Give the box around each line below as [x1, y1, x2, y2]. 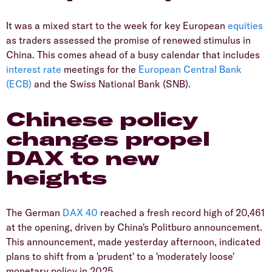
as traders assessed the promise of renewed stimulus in [6, 33, 251, 46]
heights [6, 165, 107, 189]
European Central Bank [138, 63, 242, 75]
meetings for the [64, 63, 138, 75]
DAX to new [6, 145, 160, 170]
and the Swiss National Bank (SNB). [32, 77, 191, 90]
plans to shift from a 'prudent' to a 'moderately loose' [6, 250, 234, 262]
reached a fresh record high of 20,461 [98, 206, 265, 219]
